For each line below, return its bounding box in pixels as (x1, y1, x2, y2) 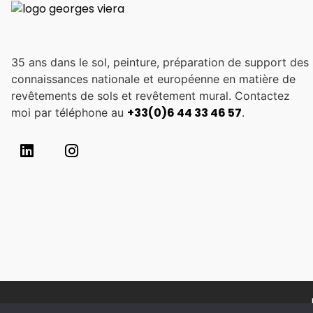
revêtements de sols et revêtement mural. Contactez (11, 89, 290, 103)
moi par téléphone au (11, 105, 127, 120)
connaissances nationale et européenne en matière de (11, 72, 296, 87)
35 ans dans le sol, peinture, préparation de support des (11, 55, 309, 70)
